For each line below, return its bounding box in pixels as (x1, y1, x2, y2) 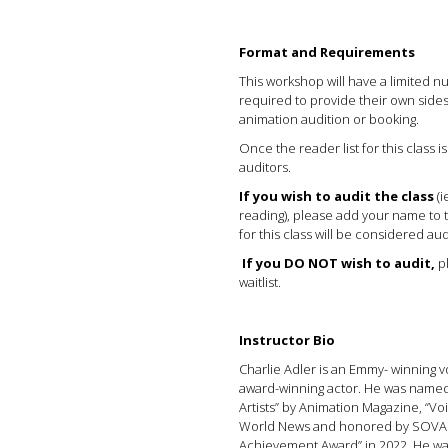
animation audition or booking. (239, 110, 422, 128)
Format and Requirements (239, 43, 415, 61)
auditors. (239, 158, 297, 176)
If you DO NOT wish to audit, (239, 254, 435, 272)
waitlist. (239, 273, 281, 291)
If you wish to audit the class (239, 187, 434, 205)
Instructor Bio (239, 331, 338, 349)
